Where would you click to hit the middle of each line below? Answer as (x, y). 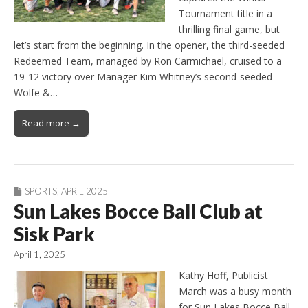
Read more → (51, 123)
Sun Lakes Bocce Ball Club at (138, 211)
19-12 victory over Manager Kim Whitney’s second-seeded (143, 76)
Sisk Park (54, 233)
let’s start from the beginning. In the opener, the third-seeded (149, 45)
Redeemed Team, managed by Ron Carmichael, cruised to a (148, 60)
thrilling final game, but (229, 29)
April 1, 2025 (40, 254)
